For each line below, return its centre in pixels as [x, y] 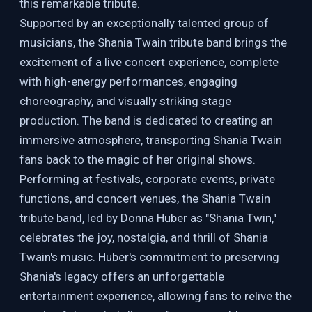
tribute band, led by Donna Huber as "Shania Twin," [148, 218]
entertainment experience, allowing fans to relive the [156, 296]
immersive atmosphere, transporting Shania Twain [151, 140]
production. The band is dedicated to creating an [146, 120]
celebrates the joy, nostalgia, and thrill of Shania [144, 237]
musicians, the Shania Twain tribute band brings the [153, 42]
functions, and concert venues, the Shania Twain [145, 198]
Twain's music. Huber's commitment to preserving [149, 257]
